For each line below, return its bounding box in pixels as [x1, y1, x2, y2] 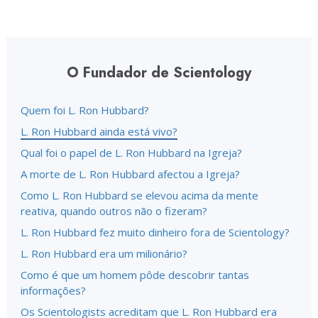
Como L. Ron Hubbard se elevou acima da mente [21, 188, 258, 202]
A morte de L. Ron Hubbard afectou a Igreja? [21, 167, 240, 181]
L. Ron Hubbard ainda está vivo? [21, 124, 177, 138]
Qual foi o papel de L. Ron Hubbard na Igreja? [21, 146, 242, 160]
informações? [21, 283, 86, 297]
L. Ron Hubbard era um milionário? [21, 246, 187, 261]
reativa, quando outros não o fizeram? [21, 204, 207, 218]
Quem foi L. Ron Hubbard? [21, 103, 149, 117]
